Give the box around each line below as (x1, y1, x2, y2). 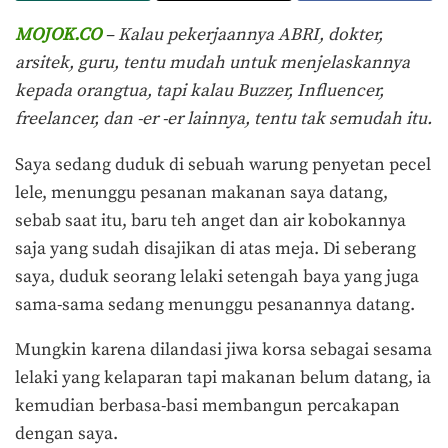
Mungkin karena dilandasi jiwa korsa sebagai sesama (15, 339, 432, 362)
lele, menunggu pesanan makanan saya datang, (15, 181, 388, 204)
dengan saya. (15, 423, 118, 446)
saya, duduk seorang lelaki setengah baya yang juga (15, 265, 419, 288)
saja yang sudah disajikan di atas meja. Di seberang (15, 237, 416, 260)
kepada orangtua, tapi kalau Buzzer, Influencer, (15, 80, 384, 103)
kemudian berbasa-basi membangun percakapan (15, 395, 400, 418)
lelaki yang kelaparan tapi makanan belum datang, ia (15, 367, 431, 390)
